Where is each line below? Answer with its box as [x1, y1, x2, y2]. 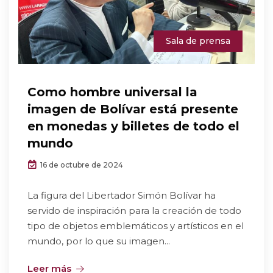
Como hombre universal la [27, 85, 197, 99]
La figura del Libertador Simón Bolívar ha [27, 190, 216, 201]
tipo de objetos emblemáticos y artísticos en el [27, 220, 244, 232]
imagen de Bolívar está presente [27, 102, 238, 116]
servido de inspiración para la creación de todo [27, 205, 241, 216]
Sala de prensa [166, 35, 230, 46]
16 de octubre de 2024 [38, 160, 123, 169]
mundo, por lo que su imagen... [27, 235, 170, 247]
